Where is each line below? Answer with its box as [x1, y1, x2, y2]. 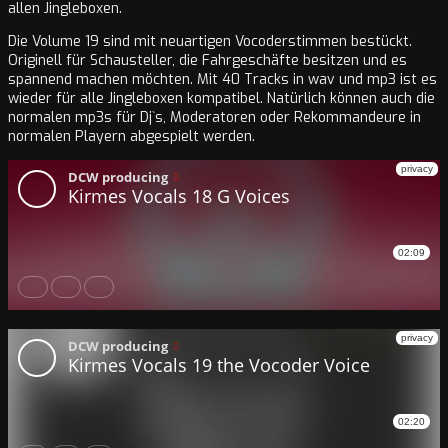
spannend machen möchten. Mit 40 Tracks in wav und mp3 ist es [8, 70, 437, 90]
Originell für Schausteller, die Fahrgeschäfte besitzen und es [8, 51, 407, 71]
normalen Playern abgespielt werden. [8, 127, 255, 147]
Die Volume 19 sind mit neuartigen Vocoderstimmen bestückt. [8, 32, 412, 52]
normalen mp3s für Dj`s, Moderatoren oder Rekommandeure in [8, 108, 421, 128]
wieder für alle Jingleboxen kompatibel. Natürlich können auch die [8, 89, 435, 109]
